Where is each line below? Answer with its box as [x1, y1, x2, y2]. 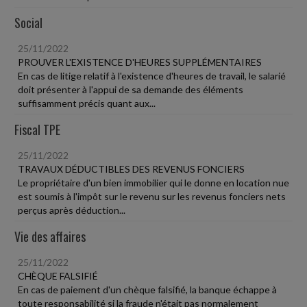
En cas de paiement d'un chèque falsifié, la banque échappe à [18, 284, 277, 295]
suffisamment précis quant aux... [18, 97, 156, 109]
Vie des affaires [14, 228, 86, 245]
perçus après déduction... [18, 204, 125, 216]
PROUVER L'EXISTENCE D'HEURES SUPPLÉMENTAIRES [18, 56, 262, 68]
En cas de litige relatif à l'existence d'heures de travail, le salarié [18, 70, 286, 82]
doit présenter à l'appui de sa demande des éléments [18, 84, 243, 95]
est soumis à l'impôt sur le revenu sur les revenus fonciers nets [18, 191, 286, 202]
